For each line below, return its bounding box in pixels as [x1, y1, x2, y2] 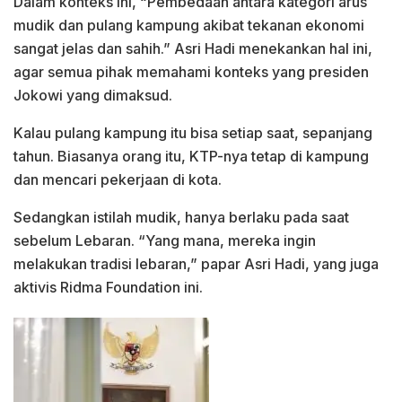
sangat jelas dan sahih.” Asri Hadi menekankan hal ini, [13, 39, 372, 57]
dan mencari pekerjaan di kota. [13, 170, 222, 188]
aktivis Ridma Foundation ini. [13, 277, 203, 296]
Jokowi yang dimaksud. [13, 85, 172, 104]
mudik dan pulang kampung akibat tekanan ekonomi [13, 15, 364, 34]
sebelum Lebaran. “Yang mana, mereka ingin [13, 231, 316, 249]
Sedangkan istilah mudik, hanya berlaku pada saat [13, 207, 349, 226]
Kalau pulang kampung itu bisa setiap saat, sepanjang [13, 123, 372, 142]
